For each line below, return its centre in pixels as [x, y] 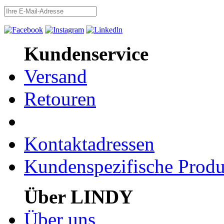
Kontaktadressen [89, 143]
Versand [55, 76]
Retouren [60, 98]
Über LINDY [78, 196]
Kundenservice [86, 53]
